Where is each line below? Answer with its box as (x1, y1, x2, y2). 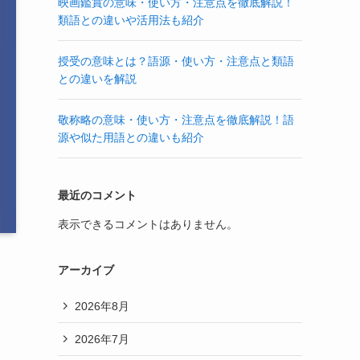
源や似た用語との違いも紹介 (58, 131, 204, 144)
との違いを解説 (58, 72, 137, 85)
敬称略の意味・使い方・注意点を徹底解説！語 (58, 113, 294, 126)
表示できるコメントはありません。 (58, 218, 238, 231)
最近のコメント (58, 189, 137, 202)
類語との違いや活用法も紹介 (58, 14, 204, 27)
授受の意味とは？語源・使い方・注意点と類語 (58, 55, 294, 67)
